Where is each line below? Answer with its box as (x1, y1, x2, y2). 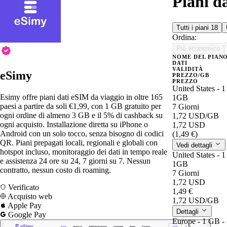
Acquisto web (6, 192, 52, 201)
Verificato (6, 182, 39, 192)
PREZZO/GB (172, 71, 209, 78)
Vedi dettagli (176, 141, 214, 149)
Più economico (176, 44, 220, 52)
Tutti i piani (176, 23, 211, 31)
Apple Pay (6, 201, 42, 210)
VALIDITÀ (172, 65, 203, 72)
